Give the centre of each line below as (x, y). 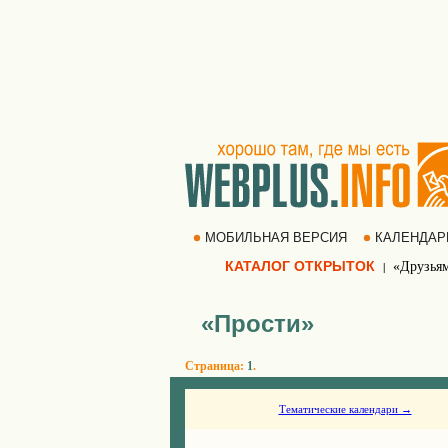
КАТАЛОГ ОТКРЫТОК (300, 266)
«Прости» (257, 323)
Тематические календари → (345, 409)
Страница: (216, 366)
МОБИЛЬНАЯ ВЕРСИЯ (275, 237)
